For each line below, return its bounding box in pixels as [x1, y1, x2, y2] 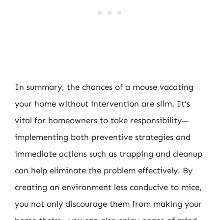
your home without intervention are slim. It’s [15, 98, 190, 109]
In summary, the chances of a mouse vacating [15, 82, 193, 92]
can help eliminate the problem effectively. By [15, 165, 192, 175]
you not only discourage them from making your [15, 198, 202, 209]
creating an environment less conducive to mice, [15, 182, 202, 192]
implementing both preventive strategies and [15, 132, 191, 142]
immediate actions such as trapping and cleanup [15, 148, 202, 159]
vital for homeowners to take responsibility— [15, 115, 189, 125]
